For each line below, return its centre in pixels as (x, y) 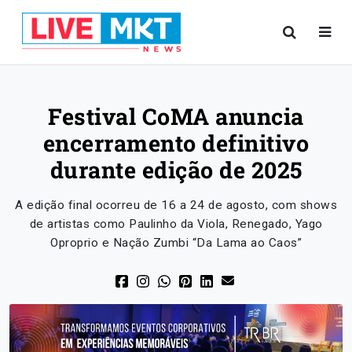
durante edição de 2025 (176, 170)
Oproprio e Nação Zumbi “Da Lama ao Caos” (176, 243)
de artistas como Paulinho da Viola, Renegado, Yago (176, 224)
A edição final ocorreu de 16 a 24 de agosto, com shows (176, 205)
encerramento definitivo (176, 143)
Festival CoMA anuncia (176, 116)
